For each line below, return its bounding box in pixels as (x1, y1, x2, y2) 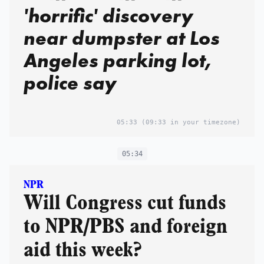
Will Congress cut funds (24, 194, 226, 213)
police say (24, 70, 117, 96)
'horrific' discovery (24, 3, 193, 29)
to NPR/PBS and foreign (24, 217, 227, 237)
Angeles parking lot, (24, 48, 212, 74)
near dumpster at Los (24, 25, 220, 51)
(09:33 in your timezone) (137, 118, 240, 127)
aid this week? (24, 241, 142, 260)
